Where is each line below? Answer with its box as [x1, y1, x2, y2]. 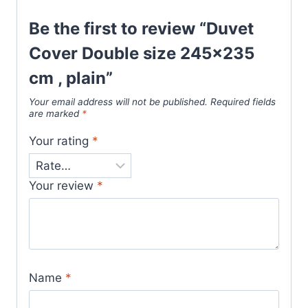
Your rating [29, 134, 92, 148]
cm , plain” [29, 67, 113, 88]
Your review [29, 178, 97, 192]
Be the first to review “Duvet [29, 18, 254, 38]
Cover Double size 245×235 [29, 43, 254, 63]
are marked [29, 107, 82, 119]
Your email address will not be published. [29, 96, 208, 107]
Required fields [210, 96, 276, 107]
